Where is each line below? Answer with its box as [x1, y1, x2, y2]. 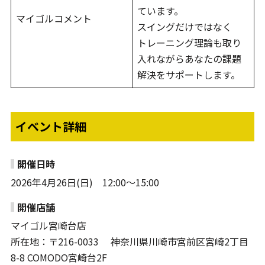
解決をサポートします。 [137, 67, 240, 82]
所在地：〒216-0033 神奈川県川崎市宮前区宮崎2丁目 [10, 234, 248, 249]
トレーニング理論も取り [137, 35, 241, 50]
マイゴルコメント [15, 11, 92, 26]
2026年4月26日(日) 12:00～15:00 [10, 175, 159, 190]
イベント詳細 [15, 118, 86, 135]
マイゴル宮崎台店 [10, 218, 86, 233]
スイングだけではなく [137, 20, 232, 34]
